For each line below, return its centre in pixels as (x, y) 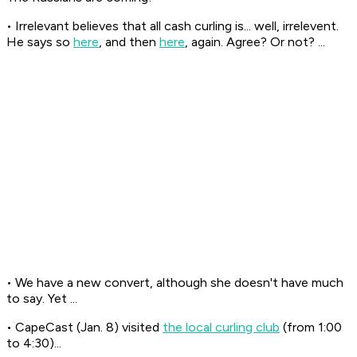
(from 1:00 (311, 328)
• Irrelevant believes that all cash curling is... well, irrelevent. (173, 26)
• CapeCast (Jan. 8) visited (84, 328)
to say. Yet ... (42, 299)
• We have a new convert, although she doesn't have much (175, 283)
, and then (129, 42)
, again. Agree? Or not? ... (255, 42)
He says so (40, 42)
